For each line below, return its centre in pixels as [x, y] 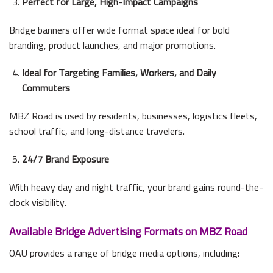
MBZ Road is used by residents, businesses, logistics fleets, [133, 116]
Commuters [46, 88]
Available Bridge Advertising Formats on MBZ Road [128, 231]
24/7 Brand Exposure [65, 159]
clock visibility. [38, 202]
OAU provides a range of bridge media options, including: [124, 253]
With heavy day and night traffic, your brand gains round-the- [136, 187]
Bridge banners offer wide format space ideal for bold [119, 30]
